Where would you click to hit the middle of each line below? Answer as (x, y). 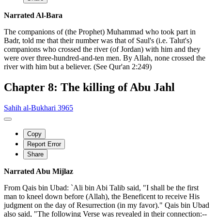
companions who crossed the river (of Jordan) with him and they (102, 49)
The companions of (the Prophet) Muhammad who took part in (100, 31)
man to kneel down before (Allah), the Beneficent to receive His (102, 196)
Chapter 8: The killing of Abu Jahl (89, 87)
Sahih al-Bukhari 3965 (39, 108)
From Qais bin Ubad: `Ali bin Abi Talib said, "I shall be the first (101, 187)
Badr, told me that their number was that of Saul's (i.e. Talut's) (98, 40)
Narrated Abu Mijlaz (39, 171)
